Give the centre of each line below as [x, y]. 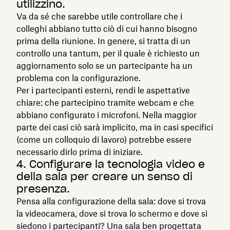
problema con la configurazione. [79, 78]
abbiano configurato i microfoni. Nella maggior [107, 115]
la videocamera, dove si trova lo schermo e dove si [112, 213]
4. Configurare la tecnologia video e [111, 164]
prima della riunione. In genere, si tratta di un [103, 41]
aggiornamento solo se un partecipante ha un [104, 65]
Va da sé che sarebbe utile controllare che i [99, 16]
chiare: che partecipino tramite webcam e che [105, 102]
